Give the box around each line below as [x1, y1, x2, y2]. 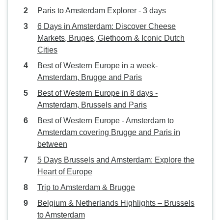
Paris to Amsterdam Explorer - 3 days [37, 6, 166, 15]
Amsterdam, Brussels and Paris [37, 101, 147, 109]
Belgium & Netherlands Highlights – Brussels [37, 199, 194, 207]
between [37, 140, 67, 148]
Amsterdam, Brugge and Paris [37, 73, 142, 82]
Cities [37, 46, 57, 54]
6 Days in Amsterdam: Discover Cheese [37, 22, 176, 30]
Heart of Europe [37, 167, 92, 176]
